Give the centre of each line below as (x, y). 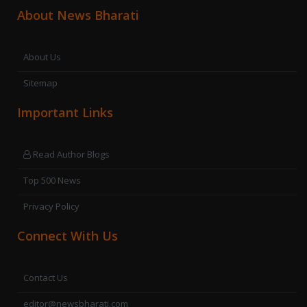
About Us (42, 57)
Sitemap (40, 83)
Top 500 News (52, 180)
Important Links (65, 112)
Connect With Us (67, 236)
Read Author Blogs (70, 154)
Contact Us (46, 278)
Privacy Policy (51, 206)
